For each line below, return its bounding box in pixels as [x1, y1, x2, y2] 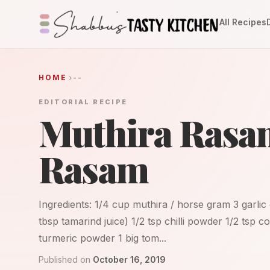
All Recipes [219, 17, 266, 27]
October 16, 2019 [93, 254, 166, 265]
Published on [39, 254, 90, 265]
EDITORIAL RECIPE [39, 98, 128, 106]
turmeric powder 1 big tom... [39, 232, 166, 244]
